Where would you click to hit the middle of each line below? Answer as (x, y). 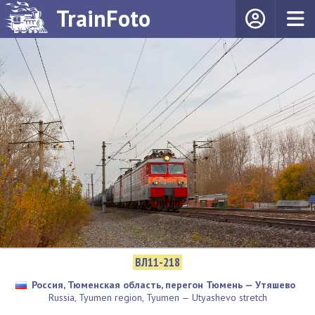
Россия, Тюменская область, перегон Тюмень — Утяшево (163, 285)
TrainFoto (103, 18)
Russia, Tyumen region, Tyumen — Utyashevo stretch (157, 297)
